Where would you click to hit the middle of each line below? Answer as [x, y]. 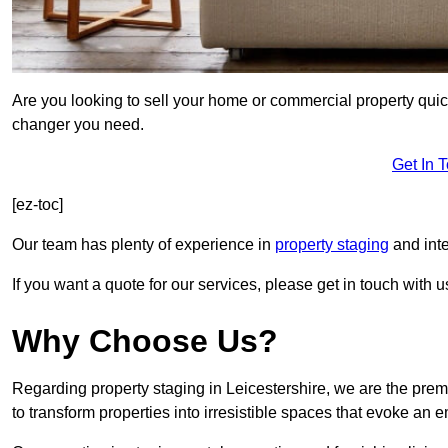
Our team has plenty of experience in [143, 245]
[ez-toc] [37, 205]
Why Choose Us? [145, 341]
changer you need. [78, 125]
